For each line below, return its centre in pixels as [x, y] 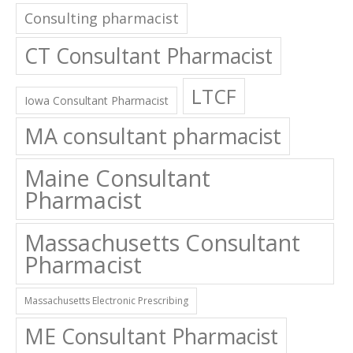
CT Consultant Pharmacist [149, 56]
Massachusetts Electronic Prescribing [106, 301]
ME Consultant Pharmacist [151, 337]
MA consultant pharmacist [153, 136]
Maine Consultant [117, 178]
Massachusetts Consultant [162, 243]
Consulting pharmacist [102, 19]
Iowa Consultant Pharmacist [97, 101]
